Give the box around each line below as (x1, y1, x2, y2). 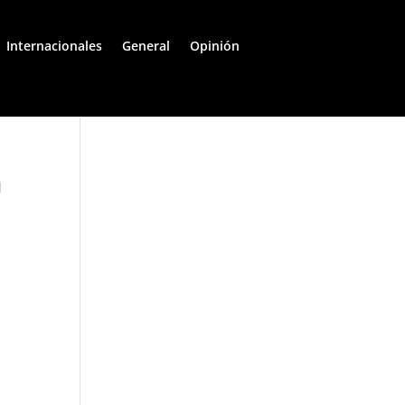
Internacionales (6, 37, 102, 55)
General (122, 37, 170, 55)
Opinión (190, 37, 240, 55)
